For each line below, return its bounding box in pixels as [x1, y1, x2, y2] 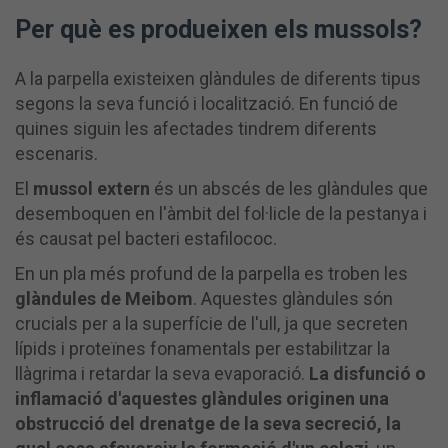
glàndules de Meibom [15, 287, 193, 309]
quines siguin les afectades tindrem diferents [15, 117, 377, 139]
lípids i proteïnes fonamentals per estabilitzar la [15, 337, 390, 359]
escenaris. [15, 142, 98, 164]
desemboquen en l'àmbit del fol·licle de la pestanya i [15, 202, 427, 224]
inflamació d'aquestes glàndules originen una [15, 387, 389, 409]
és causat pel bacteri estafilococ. [15, 227, 277, 249]
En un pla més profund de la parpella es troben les [15, 262, 408, 284]
